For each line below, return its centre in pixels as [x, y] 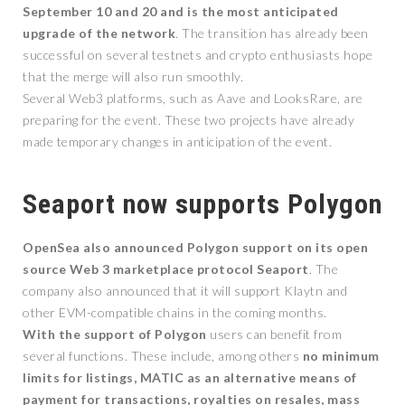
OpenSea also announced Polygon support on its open [195, 247]
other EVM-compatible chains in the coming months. [175, 312]
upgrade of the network [99, 33]
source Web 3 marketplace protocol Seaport [166, 269]
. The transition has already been [272, 33]
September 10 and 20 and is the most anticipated [181, 11]
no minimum [341, 356]
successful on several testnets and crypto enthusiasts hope [198, 55]
